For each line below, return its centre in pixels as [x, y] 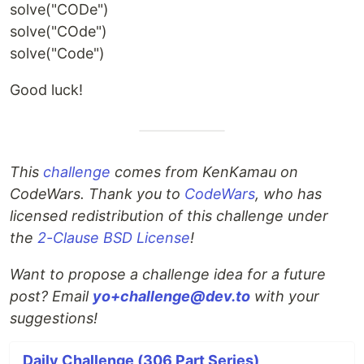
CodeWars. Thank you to [97, 194]
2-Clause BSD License [114, 238]
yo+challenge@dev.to [171, 297]
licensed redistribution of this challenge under [169, 216]
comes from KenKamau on [204, 172]
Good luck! [46, 90]
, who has [288, 194]
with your [285, 297]
